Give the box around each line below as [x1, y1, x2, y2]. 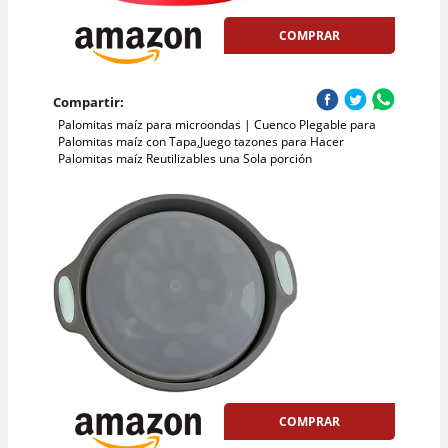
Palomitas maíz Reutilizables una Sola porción [57, 150, 312, 168]
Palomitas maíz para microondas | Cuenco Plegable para [57, 116, 376, 134]
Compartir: [52, 93, 124, 112]
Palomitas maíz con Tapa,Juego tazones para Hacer [57, 133, 344, 151]
